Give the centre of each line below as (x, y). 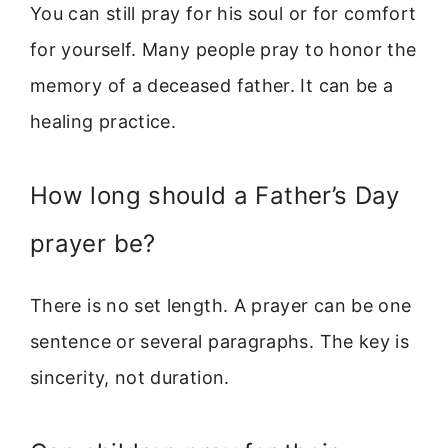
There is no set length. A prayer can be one (221, 306)
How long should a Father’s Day (215, 196)
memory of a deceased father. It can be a (212, 85)
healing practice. (103, 121)
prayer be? (93, 244)
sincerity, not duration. (130, 378)
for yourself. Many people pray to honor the (223, 49)
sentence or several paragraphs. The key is (220, 342)
